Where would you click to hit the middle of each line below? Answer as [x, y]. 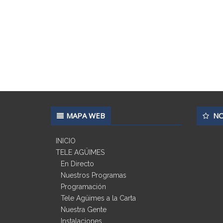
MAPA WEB [86, 115]
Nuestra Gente [84, 209]
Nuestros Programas [94, 175]
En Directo [77, 164]
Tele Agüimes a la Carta [98, 198]
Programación [83, 186]
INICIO [66, 141]
